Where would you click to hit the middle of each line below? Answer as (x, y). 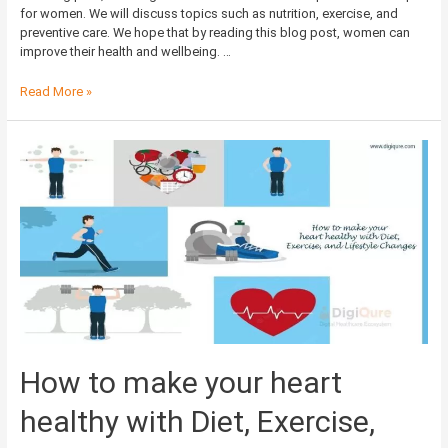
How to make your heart (180, 383)
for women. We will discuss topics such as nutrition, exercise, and (208, 14)
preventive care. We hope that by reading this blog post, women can (214, 33)
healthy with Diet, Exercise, (197, 422)
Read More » (55, 91)
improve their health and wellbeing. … (125, 52)
